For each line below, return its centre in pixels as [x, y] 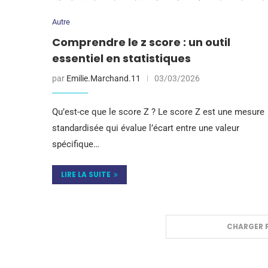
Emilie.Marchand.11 [103, 78]
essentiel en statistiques [121, 58]
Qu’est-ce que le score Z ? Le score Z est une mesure [158, 112]
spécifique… [76, 144]
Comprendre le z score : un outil [141, 42]
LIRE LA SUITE [86, 174]
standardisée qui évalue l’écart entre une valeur [146, 128]
